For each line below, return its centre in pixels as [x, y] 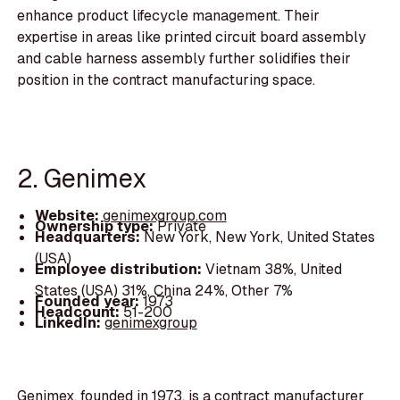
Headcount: [79, 312]
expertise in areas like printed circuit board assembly [192, 37]
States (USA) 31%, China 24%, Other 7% [163, 290]
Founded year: [88, 301]
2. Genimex [83, 178]
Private [181, 226]
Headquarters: [89, 237]
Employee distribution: [120, 269]
